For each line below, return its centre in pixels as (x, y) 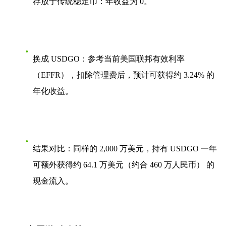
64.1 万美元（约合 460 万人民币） (144, 165)
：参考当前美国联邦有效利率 (132, 59)
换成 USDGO (56, 59)
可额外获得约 (58, 165)
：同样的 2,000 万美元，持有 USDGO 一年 (141, 149)
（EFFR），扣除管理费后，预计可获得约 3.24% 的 (124, 75)
